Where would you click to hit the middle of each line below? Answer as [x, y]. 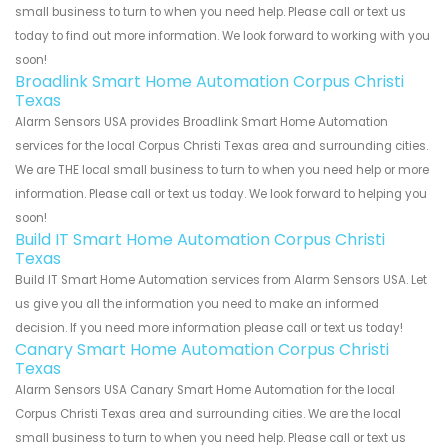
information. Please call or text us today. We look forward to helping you [221, 194]
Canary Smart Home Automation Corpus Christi [202, 350]
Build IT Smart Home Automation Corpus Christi [200, 240]
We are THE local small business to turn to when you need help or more [222, 170]
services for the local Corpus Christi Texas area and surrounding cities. [221, 146]
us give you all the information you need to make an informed [197, 304]
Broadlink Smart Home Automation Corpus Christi [209, 82]
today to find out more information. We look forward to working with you [222, 36]
